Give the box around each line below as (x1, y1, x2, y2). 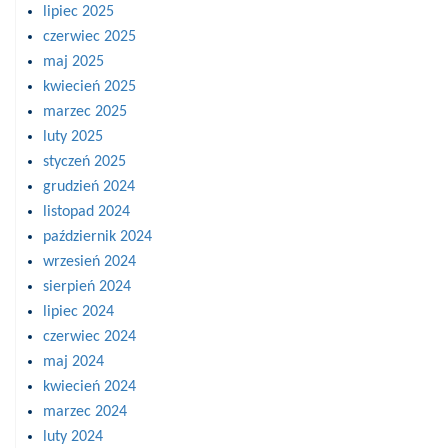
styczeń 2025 (43, 153, 126, 170)
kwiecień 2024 (43, 378, 136, 395)
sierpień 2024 (43, 278, 131, 295)
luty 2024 (43, 428, 103, 445)
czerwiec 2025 (43, 28, 136, 45)
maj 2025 (43, 53, 104, 70)
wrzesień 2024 (43, 253, 136, 270)
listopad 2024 (43, 203, 130, 220)
